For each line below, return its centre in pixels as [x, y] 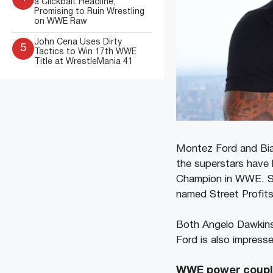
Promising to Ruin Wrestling [89, 12]
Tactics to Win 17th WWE [85, 52]
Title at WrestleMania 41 [83, 62]
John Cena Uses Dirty [78, 42]
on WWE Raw [61, 22]
